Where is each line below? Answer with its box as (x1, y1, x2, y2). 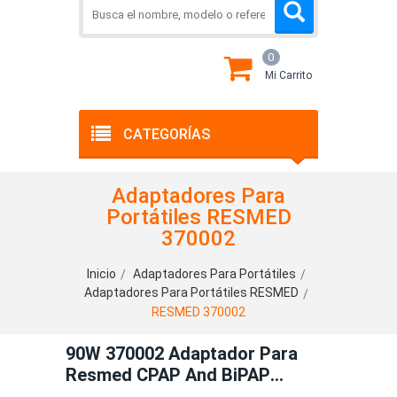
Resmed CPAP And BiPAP (66, 363, 270, 385)
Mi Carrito (264, 69, 312, 82)
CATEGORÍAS (123, 126, 210, 143)
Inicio (87, 267, 116, 281)
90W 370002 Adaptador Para (66, 342, 105, 364)
